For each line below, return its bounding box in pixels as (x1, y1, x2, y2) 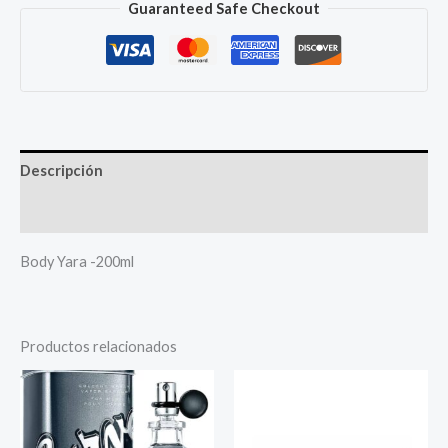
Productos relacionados (20, 338, 177, 356)
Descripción (20, 162, 103, 180)
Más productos (20, 203, 124, 221)
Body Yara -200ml (20, 252, 134, 270)
